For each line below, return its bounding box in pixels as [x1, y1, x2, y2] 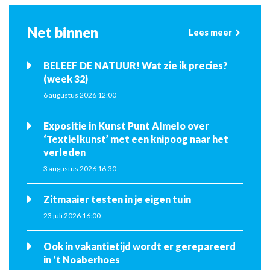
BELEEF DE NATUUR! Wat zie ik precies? [43, 60, 228, 71]
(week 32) [43, 73, 88, 84]
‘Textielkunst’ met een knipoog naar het [43, 133, 228, 145]
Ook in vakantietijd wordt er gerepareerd [43, 240, 236, 253]
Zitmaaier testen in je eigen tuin [134, 193, 191, 206]
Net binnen [27, 24, 98, 41]
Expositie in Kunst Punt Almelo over [43, 120, 209, 132]
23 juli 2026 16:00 [43, 211, 101, 221]
